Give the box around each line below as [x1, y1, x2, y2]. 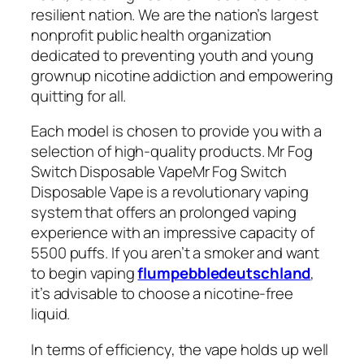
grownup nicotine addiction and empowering [31, 64, 333, 86]
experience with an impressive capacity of [31, 222, 314, 244]
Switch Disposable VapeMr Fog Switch [31, 161, 287, 183]
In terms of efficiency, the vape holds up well [31, 338, 329, 360]
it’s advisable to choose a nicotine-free [31, 283, 293, 305]
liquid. [31, 303, 71, 325]
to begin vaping [31, 262, 138, 284]
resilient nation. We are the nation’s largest [31, 3, 318, 25]
